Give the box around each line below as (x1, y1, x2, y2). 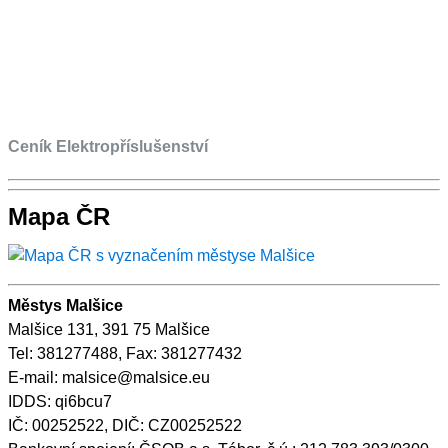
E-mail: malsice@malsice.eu (8, 368, 210, 386)
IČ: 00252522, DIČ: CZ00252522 (8, 416, 242, 434)
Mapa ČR (8, 202, 110, 230)
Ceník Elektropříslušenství (8, 137, 208, 155)
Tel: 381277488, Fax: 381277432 (8, 344, 242, 362)
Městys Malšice (8, 296, 123, 314)
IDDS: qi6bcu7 (8, 392, 112, 410)
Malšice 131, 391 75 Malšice (8, 320, 210, 338)
